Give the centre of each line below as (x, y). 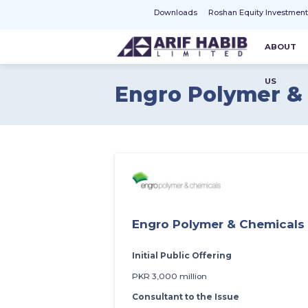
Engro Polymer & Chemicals (218, 224)
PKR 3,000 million (169, 276)
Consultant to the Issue (186, 296)
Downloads (175, 13)
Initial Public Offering (182, 255)
